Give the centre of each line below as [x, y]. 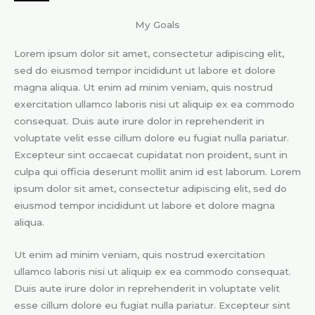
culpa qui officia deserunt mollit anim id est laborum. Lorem [157, 172]
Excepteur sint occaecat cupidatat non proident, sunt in [151, 155]
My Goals [157, 25]
